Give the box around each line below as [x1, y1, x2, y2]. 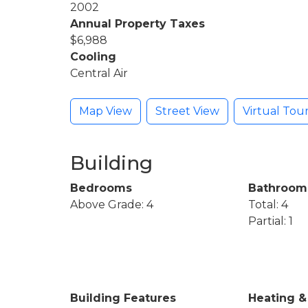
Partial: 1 [247, 214, 293, 228]
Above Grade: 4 [70, 197, 153, 211]
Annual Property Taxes [70, 16, 205, 30]
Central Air [70, 66, 128, 80]
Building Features [70, 291, 176, 305]
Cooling [70, 49, 116, 63]
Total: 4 [247, 197, 288, 211]
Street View [155, 104, 219, 118]
